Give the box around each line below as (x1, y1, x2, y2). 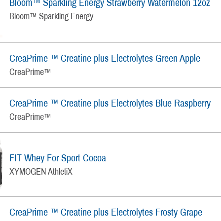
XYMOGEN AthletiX (9, 166, 73, 177)
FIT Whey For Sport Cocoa (9, 152, 107, 163)
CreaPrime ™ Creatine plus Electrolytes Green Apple (9, 53, 201, 64)
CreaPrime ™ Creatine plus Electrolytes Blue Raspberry (9, 98, 211, 109)
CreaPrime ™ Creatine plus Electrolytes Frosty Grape (9, 207, 203, 218)
